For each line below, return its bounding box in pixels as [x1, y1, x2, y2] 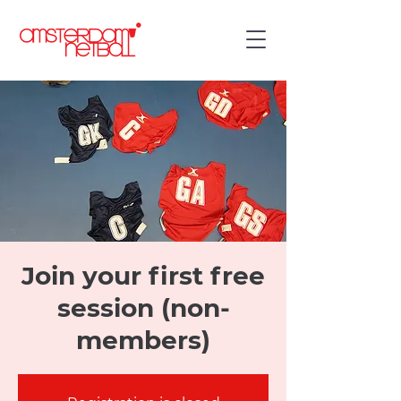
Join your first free [21, 260, 265, 291]
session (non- [56, 293, 230, 323]
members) [76, 325, 210, 355]
